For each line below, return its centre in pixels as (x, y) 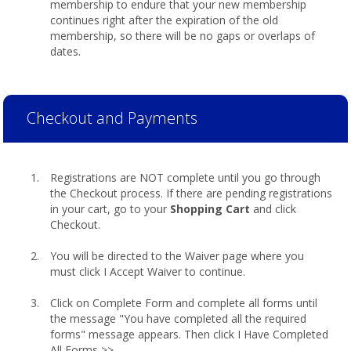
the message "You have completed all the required (178, 318)
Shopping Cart (210, 209)
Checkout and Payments (112, 118)
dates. (65, 51)
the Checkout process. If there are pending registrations (191, 193)
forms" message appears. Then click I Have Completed (189, 334)
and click (273, 209)
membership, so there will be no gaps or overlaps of (183, 36)
